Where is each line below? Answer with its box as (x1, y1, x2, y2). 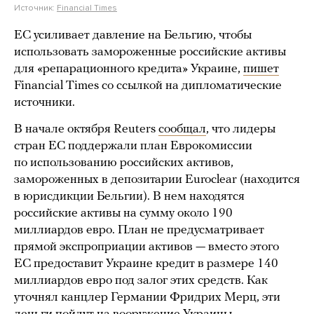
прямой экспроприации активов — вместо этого (14, 240, 279, 254)
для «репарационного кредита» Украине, (14, 62, 243, 76)
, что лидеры (206, 123, 275, 136)
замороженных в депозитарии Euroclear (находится (14, 173, 300, 186)
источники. (14, 96, 78, 109)
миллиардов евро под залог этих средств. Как (14, 274, 268, 287)
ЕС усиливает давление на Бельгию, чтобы (14, 29, 252, 42)
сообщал (158, 123, 206, 136)
